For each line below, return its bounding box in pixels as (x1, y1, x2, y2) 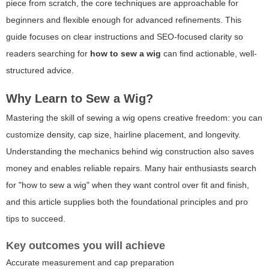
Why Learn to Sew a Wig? (6, 92, 153, 106)
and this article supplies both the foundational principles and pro (6, 197, 248, 207)
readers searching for (6, 49, 90, 59)
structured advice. (6, 65, 74, 76)
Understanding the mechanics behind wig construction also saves (6, 147, 254, 157)
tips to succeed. (6, 214, 65, 224)
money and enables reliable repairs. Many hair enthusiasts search (6, 163, 256, 174)
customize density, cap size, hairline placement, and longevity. (6, 130, 241, 140)
